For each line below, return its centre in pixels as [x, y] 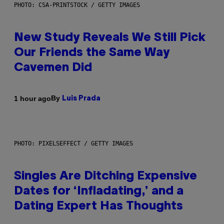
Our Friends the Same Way [92, 53]
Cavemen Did [53, 68]
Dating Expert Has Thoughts [98, 207]
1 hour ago [32, 98]
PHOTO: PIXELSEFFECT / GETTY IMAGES [73, 144]
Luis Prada [81, 99]
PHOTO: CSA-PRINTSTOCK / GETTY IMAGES [77, 5]
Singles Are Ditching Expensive [105, 177]
